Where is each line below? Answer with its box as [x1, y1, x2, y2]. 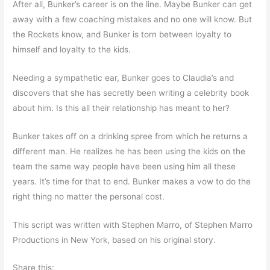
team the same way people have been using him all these [13, 161, 236, 171]
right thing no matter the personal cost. [13, 191, 165, 201]
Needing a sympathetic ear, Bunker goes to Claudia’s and [13, 72, 234, 83]
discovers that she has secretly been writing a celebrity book [13, 87, 250, 98]
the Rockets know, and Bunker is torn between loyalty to [13, 29, 232, 39]
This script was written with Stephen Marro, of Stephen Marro [13, 219, 253, 230]
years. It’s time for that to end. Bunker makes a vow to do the [13, 176, 251, 186]
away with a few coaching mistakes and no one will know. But [13, 14, 253, 24]
